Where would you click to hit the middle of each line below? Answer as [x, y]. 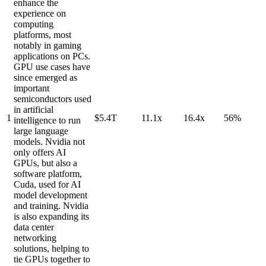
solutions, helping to [51, 249]
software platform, [48, 174]
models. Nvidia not [49, 142]
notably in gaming [47, 46]
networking [35, 238]
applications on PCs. [52, 56]
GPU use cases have [52, 67]
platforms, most [42, 35]
